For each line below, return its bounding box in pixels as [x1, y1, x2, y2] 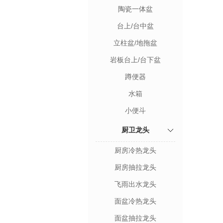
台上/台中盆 [117, 22, 154, 30]
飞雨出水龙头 [114, 180, 156, 188]
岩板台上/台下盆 [110, 56, 161, 64]
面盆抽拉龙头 [114, 214, 156, 222]
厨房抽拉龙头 [114, 163, 156, 171]
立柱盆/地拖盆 [113, 39, 157, 47]
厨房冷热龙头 [114, 146, 156, 154]
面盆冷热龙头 [114, 197, 156, 205]
